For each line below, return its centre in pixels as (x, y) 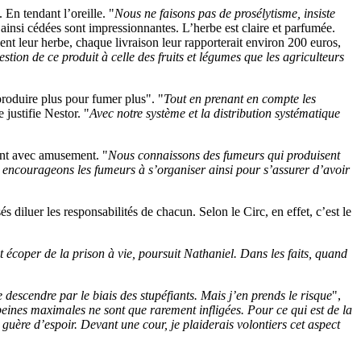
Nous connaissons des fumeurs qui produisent (224, 155)
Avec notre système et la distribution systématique (215, 113)
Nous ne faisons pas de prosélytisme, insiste (225, 13)
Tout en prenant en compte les (240, 98)
